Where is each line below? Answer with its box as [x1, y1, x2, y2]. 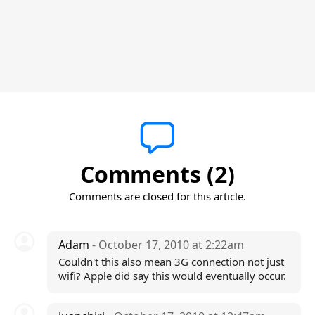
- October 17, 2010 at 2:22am [91, 237, 244, 252]
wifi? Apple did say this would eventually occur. [58, 269, 286, 283]
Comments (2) [80, 159, 235, 189]
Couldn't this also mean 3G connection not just [58, 255, 284, 269]
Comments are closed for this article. [69, 189, 246, 203]
